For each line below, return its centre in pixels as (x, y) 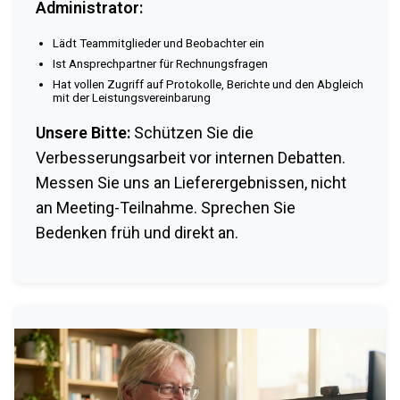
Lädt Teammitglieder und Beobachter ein (159, 43)
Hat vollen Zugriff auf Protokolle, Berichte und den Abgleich (208, 84)
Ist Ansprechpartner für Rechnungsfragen (161, 63)
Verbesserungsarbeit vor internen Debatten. (191, 157)
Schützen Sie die (192, 132)
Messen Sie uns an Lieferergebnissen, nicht (191, 182)
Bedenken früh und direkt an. (137, 232)
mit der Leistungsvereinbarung (132, 97)
